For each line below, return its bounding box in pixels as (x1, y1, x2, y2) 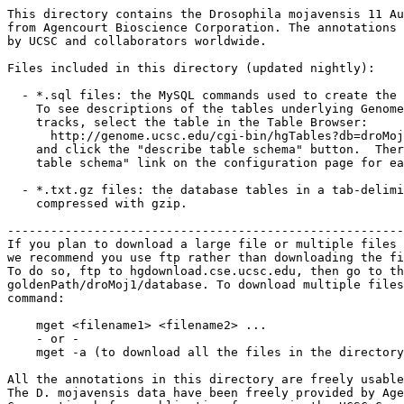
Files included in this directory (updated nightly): (7, 61, 375, 75)
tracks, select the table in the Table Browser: (7, 115, 368, 129)
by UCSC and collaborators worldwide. (7, 34, 267, 48)
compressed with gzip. (7, 197, 195, 210)
